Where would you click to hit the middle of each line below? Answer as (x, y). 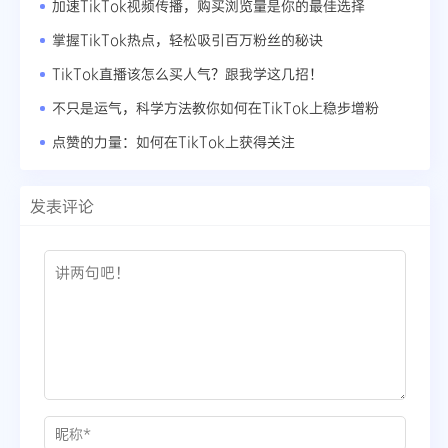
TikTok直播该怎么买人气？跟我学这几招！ (187, 74)
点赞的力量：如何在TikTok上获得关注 (173, 142)
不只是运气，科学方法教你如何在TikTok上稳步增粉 (215, 108)
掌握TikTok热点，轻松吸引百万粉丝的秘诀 (187, 40)
